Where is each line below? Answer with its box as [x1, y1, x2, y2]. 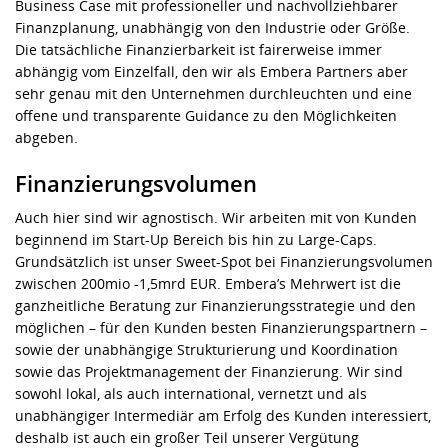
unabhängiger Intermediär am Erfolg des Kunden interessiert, [15, 406, 431, 425]
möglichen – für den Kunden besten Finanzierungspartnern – [15, 318, 427, 337]
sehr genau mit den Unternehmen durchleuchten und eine [15, 84, 412, 103]
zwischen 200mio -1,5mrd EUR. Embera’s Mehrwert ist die [15, 274, 401, 293]
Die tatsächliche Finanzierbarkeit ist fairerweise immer [15, 40, 382, 59]
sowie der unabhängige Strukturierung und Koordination [15, 340, 398, 359]
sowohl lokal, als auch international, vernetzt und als [15, 384, 367, 403]
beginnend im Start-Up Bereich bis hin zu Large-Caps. [15, 230, 377, 249]
